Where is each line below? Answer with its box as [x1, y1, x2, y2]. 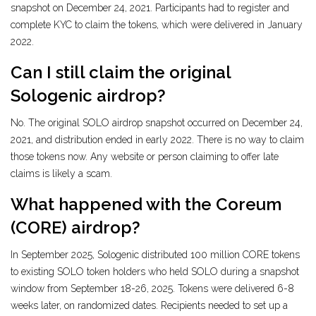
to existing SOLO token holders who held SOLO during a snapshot [11, 266, 299, 278]
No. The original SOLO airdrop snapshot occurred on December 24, [11, 117, 303, 129]
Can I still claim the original [11, 62, 231, 83]
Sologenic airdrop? [11, 85, 166, 107]
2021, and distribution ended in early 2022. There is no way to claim [11, 134, 304, 146]
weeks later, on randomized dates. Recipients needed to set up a [11, 300, 288, 312]
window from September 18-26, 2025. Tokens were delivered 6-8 [11, 283, 294, 295]
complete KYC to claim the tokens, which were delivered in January [11, 19, 303, 31]
